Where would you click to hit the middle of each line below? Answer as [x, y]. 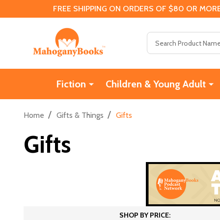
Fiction [71, 84]
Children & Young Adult [155, 84]
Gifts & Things [80, 115]
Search [158, 38]
